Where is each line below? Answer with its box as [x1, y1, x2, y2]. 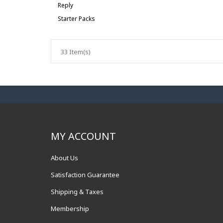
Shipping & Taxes [51, 187, 104, 196]
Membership [51, 204, 89, 213]
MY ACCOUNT [51, 129, 116, 143]
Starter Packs [58, 14, 95, 23]
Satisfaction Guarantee [51, 170, 119, 179]
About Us [51, 153, 78, 162]
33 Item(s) [61, 47, 91, 56]
